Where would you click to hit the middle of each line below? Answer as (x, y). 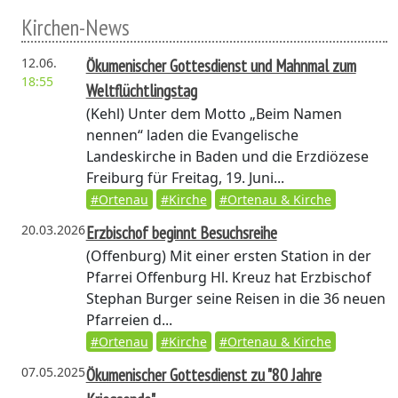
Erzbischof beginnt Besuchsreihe (181, 232)
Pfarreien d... (129, 320)
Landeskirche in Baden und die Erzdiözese (227, 156)
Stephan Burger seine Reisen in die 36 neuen (235, 298)
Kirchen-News (76, 27)
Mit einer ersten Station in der (268, 256)
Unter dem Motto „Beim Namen (233, 114)
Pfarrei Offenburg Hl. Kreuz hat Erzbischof (228, 277)
